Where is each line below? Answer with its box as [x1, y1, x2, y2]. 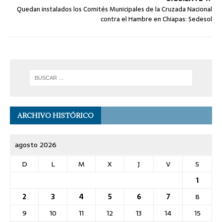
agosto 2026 [15, 139, 56, 150]
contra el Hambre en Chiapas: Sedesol [101, 13, 212, 24]
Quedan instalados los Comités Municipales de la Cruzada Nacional [17, 3, 212, 14]
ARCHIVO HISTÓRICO [17, 111, 94, 120]
